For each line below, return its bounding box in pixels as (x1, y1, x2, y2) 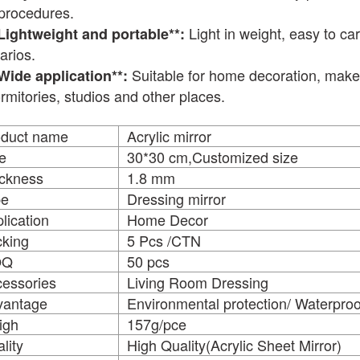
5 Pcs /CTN (126, 229, 201, 251)
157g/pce (126, 313, 186, 334)
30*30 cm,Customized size (126, 145, 298, 167)
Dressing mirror (126, 187, 226, 209)
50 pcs (126, 250, 170, 272)
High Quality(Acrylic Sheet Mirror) (126, 333, 342, 355)
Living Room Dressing (126, 271, 268, 292)
